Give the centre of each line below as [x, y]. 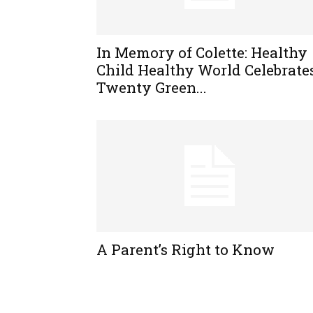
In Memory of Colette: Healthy [202, 52]
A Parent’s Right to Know [185, 249]
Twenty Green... [152, 87]
